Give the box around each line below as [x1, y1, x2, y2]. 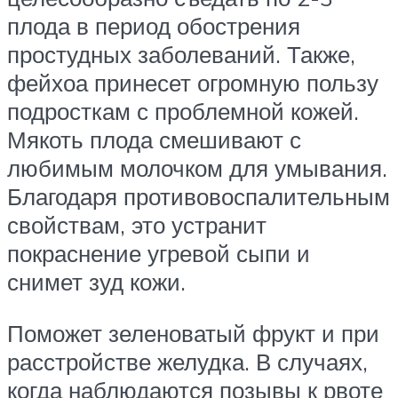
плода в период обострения [7, 12, 300, 41]
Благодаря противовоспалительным [7, 182, 390, 211]
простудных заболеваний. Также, [7, 40, 355, 69]
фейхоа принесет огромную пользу [7, 68, 378, 98]
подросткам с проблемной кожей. [7, 97, 359, 126]
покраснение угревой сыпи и [7, 239, 310, 268]
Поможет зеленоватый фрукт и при [7, 319, 379, 348]
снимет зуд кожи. [7, 267, 186, 297]
